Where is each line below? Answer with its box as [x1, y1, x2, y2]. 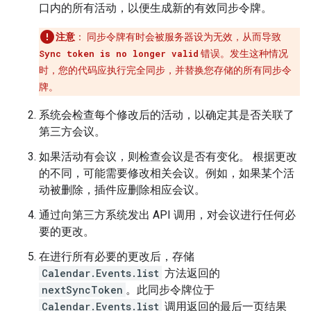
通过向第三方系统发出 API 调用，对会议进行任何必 [39, 208, 296, 221]
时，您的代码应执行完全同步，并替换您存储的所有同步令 [39, 65, 292, 76]
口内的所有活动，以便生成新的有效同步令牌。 [39, 1, 272, 15]
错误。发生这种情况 [199, 48, 288, 59]
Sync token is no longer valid [39, 48, 199, 59]
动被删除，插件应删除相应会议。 [39, 183, 205, 196]
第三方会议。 [39, 125, 106, 138]
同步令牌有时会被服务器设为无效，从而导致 [85, 31, 281, 42]
